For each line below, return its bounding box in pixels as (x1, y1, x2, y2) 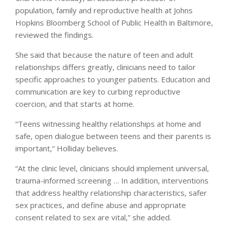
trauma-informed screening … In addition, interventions (15, 175, 209, 186)
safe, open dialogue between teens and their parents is (15, 130, 211, 141)
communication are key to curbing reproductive (15, 86, 180, 97)
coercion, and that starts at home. (15, 98, 134, 109)
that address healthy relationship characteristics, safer (15, 187, 207, 198)
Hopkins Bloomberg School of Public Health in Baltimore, (15, 17, 213, 28)
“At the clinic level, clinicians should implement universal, (15, 163, 209, 173)
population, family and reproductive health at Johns (15, 5, 193, 15)
